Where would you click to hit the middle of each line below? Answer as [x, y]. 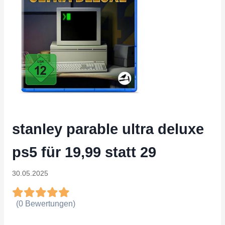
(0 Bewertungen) [46, 204]
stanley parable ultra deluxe [108, 129]
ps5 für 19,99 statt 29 [84, 152]
